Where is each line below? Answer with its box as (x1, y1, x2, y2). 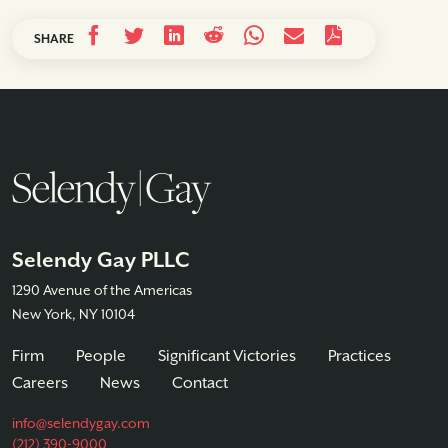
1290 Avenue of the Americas (12, 282, 192, 299)
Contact (172, 373, 228, 393)
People (76, 346, 126, 366)
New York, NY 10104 (12, 306, 135, 323)
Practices (328, 346, 391, 366)
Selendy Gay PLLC (12, 248, 189, 273)
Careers (12, 373, 68, 393)
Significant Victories (158, 346, 296, 366)
